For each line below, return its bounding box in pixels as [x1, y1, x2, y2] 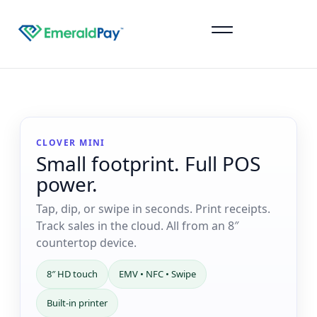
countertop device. [36, 235, 137, 250]
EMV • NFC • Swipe [119, 267, 196, 280]
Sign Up [142, 4, 182, 16]
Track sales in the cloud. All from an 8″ [36, 218, 239, 234]
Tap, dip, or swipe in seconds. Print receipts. [36, 201, 270, 217]
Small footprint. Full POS [36, 150, 260, 177]
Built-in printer [47, 296, 108, 309]
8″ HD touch [47, 267, 98, 280]
